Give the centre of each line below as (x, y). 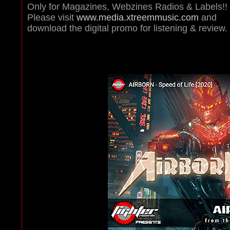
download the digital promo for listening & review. (127, 28)
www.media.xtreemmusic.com (137, 17)
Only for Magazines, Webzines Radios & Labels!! (127, 7)
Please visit (52, 17)
